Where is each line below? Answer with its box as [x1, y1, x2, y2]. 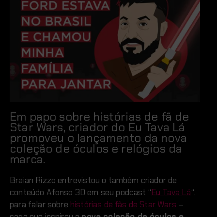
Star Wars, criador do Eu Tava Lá [10, 119, 186, 135]
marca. [10, 151, 46, 167]
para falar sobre [10, 199, 70, 210]
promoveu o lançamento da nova [10, 130, 187, 145]
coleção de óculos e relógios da [10, 140, 183, 156]
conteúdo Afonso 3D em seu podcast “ [10, 186, 151, 198]
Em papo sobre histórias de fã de [10, 108, 189, 124]
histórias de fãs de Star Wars [70, 199, 176, 210]
